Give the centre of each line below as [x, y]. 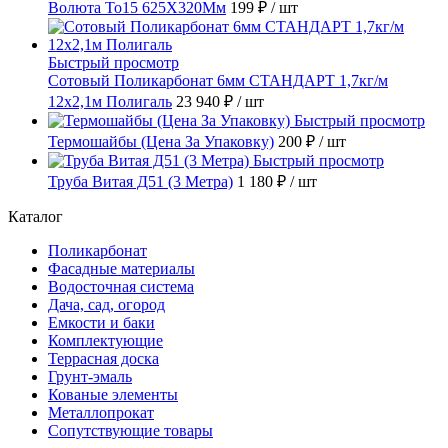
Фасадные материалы [121, 269]
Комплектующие [105, 341]
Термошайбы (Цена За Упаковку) [161, 142]
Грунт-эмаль [90, 377]
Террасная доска [103, 359]
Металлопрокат [101, 413]
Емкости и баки [101, 323]
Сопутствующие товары [130, 431]
